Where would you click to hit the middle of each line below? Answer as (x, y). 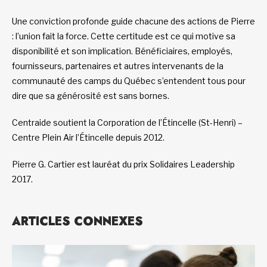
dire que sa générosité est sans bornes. (91, 96)
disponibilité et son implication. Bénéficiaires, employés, (122, 51)
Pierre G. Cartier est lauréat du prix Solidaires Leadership (123, 164)
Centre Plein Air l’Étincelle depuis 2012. (89, 138)
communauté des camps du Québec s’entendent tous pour (129, 81)
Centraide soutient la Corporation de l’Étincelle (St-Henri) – (127, 123)
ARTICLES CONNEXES (77, 222)
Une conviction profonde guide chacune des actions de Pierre (133, 21)
